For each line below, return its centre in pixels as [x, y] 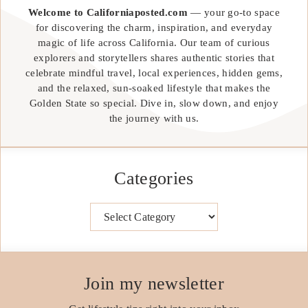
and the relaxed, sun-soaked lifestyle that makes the [154, 88]
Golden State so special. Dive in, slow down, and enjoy [154, 103]
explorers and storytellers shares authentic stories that [154, 58]
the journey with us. [154, 119]
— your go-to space [233, 13]
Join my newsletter [154, 284]
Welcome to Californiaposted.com [108, 13]
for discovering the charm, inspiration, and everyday [154, 28]
